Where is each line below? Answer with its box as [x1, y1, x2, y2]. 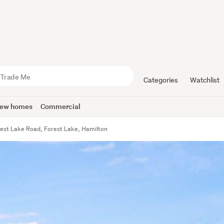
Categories [143, 75, 178, 84]
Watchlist [189, 75, 219, 84]
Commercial [40, 101, 81, 111]
